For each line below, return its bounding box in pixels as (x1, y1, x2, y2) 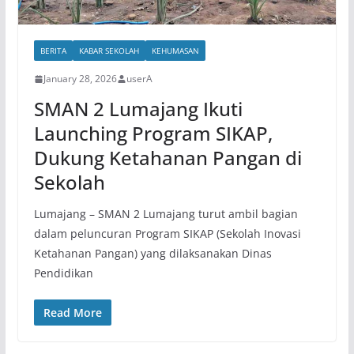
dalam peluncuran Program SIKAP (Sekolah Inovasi (33, 226, 301, 242)
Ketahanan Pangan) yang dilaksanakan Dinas (33, 246, 272, 262)
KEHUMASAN (151, 45, 199, 57)
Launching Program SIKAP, (33, 120, 273, 147)
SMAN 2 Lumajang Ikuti (33, 96, 243, 122)
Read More (43, 305, 102, 321)
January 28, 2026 (43, 72, 117, 86)
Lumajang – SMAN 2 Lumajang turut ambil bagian (33, 206, 298, 222)
